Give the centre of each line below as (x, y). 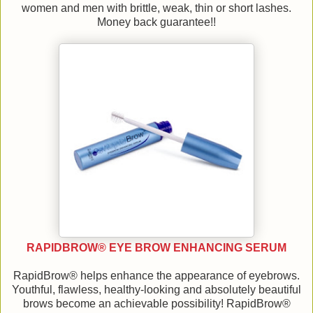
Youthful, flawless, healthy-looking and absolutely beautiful (156, 290)
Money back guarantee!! (156, 22)
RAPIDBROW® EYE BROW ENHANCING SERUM (156, 248)
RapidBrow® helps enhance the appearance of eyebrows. (156, 276)
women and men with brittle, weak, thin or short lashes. (156, 8)
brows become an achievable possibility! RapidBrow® (156, 304)
